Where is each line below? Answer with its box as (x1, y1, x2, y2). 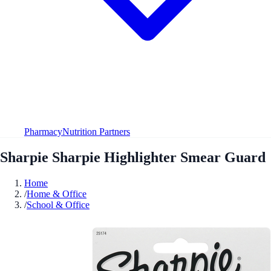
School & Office (27, 199, 90, 210)
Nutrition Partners (62, 126, 130, 137)
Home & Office (27, 188, 87, 199)
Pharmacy (24, 126, 62, 137)
